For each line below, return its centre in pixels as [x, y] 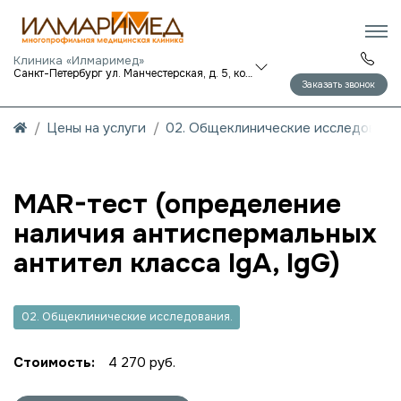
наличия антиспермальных [195, 233]
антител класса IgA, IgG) [177, 263]
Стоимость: [54, 363]
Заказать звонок [339, 84]
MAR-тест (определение [177, 204]
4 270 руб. [142, 363]
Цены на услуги [96, 128]
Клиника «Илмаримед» [79, 60]
